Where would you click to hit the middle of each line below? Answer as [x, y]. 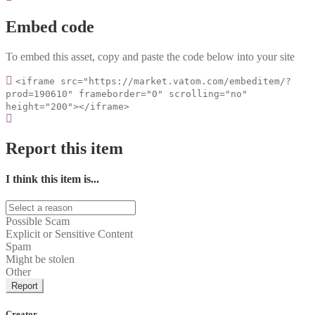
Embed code [50, 26]
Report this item [64, 148]
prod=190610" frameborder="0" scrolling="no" [127, 94]
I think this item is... [52, 179]
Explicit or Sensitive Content [69, 234]
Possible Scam [38, 221]
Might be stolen [40, 259]
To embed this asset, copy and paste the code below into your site [150, 56]
